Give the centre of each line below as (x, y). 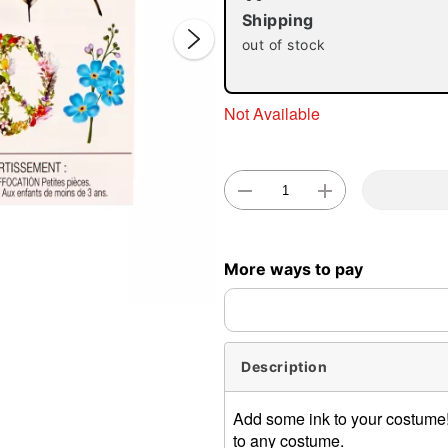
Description (284, 367)
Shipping (278, 20)
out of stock (284, 44)
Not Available (272, 113)
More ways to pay (293, 268)
